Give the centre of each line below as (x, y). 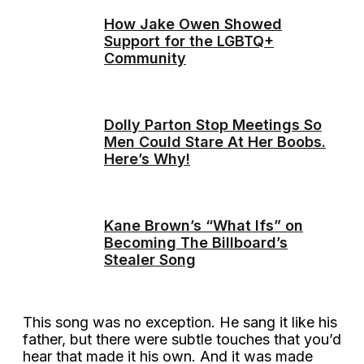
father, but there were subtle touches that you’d (182, 339)
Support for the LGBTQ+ (189, 41)
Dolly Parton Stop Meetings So (213, 125)
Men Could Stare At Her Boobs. (215, 142)
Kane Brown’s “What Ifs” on (204, 226)
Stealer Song (150, 260)
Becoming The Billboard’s (196, 243)
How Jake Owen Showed (193, 24)
